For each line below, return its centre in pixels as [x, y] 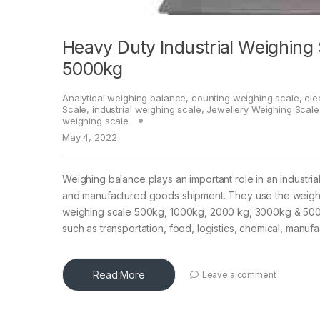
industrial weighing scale [147, 110]
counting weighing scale [245, 98]
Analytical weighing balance [124, 98]
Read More [119, 275]
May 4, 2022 [90, 137]
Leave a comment [239, 274]
